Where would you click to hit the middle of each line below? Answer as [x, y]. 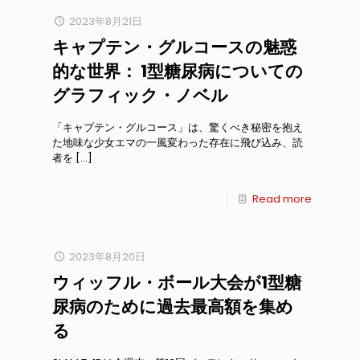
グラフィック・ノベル [140, 95]
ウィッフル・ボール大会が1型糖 [177, 282]
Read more [282, 199]
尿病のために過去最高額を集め [173, 307]
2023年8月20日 [108, 257]
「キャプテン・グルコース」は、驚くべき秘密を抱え [178, 127]
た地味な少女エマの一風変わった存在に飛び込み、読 [178, 143]
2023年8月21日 [106, 21]
